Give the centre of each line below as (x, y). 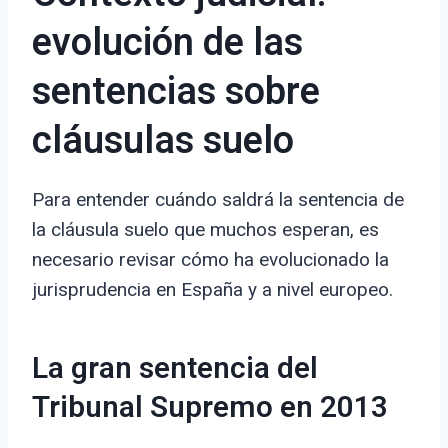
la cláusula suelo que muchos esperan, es (205, 230)
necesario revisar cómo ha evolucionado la (210, 260)
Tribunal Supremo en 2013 (210, 408)
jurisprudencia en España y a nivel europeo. (212, 290)
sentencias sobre (176, 92)
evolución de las (167, 43)
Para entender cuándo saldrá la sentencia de (218, 200)
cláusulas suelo (163, 141)
